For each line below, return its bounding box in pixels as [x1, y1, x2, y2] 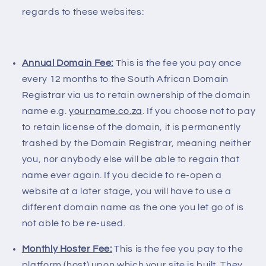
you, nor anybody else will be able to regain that [21, 154, 240, 164]
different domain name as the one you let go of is [21, 202, 244, 212]
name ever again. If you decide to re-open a [21, 170, 222, 180]
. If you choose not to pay [142, 106, 256, 116]
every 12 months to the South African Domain [21, 74, 229, 84]
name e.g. [21, 106, 69, 116]
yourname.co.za [69, 106, 142, 116]
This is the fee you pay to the [112, 243, 243, 254]
